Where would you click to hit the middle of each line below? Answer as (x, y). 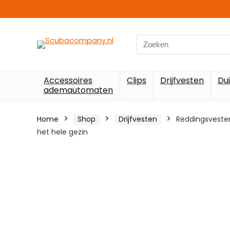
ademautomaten (78, 90)
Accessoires (68, 80)
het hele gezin (62, 132)
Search (149, 40)
